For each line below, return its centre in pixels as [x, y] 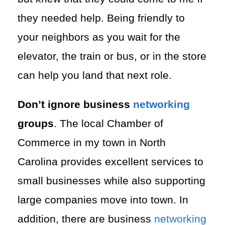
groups [36, 123]
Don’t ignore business [75, 104]
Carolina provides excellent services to [110, 161]
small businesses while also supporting [111, 181]
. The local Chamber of [108, 123]
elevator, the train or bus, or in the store [112, 56]
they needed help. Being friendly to [101, 18]
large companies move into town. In [103, 200]
